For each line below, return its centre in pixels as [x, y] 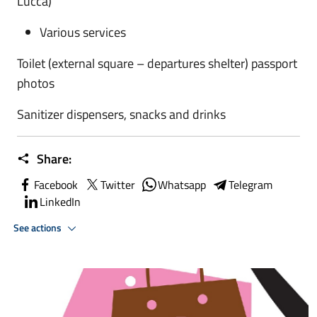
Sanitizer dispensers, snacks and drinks [121, 114]
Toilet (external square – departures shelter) [133, 63]
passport [274, 63]
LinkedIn [60, 202]
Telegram [250, 185]
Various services [83, 32]
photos [36, 83]
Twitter [118, 185]
